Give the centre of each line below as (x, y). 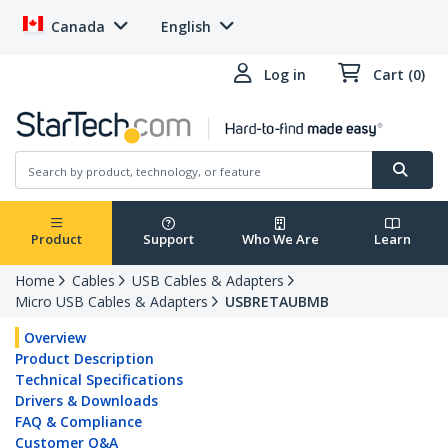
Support (168, 239)
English (186, 26)
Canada (78, 26)
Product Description (84, 359)
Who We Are (280, 239)
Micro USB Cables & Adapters (111, 302)
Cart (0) (399, 74)
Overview (55, 338)
